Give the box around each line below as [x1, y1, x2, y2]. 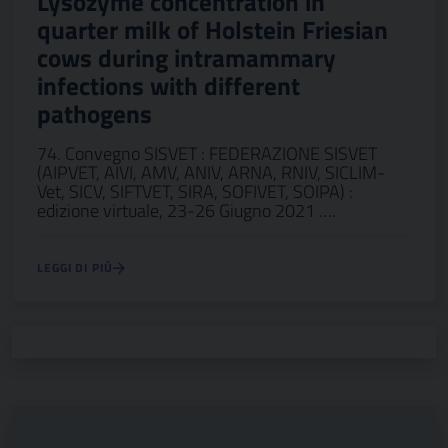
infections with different [37, 67, 300, 105]
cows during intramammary [37, 39, 336, 77]
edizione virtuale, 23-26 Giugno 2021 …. [37, 197, 336, 224]
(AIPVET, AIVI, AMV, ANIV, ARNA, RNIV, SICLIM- [37, 159, 385, 186]
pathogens [37, 95, 152, 133]
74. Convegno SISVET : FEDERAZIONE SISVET [37, 140, 377, 167]
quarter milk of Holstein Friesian [37, 11, 388, 49]
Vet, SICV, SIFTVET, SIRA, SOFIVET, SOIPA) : [37, 178, 353, 205]
